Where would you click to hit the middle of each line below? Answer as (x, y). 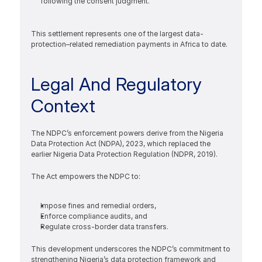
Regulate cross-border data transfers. (104, 227)
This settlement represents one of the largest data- (117, 34)
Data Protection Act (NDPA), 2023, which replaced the (120, 144)
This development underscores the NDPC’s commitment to (130, 249)
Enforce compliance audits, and (94, 216)
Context (63, 106)
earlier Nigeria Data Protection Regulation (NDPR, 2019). (124, 154)
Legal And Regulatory (116, 84)
